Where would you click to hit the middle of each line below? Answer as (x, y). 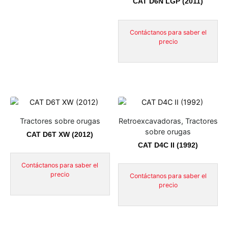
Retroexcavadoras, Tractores (168, 121)
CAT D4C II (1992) (168, 145)
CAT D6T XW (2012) (60, 134)
